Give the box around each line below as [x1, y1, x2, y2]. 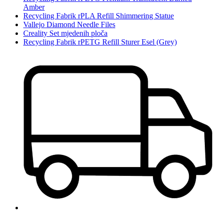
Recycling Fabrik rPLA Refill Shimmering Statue [23, 12, 174, 20]
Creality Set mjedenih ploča [23, 29, 108, 38]
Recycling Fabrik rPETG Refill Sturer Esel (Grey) [23, 38, 177, 46]
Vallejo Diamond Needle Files [23, 20, 115, 29]
